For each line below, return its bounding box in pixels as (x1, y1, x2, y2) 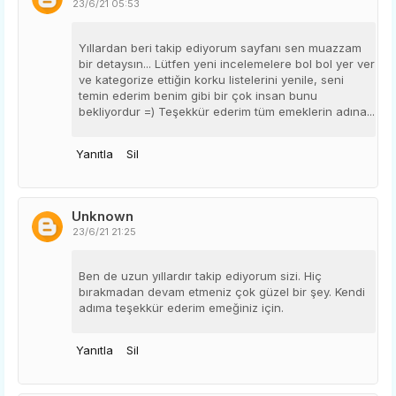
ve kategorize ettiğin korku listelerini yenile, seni (79, 72, 344, 87)
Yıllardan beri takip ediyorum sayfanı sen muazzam (79, 40, 362, 55)
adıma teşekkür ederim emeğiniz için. (79, 300, 284, 315)
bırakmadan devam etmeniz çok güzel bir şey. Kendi (79, 284, 365, 299)
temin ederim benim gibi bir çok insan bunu (79, 88, 317, 103)
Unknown (72, 207, 133, 225)
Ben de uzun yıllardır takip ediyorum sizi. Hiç (79, 268, 322, 283)
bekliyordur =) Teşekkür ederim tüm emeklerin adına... (79, 103, 375, 118)
